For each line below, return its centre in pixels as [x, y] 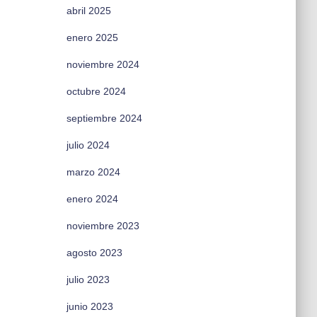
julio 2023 [88, 279]
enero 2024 [92, 199]
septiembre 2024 [104, 118]
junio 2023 [90, 306]
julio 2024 [88, 145]
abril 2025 [88, 11]
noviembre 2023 [103, 226]
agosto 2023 [94, 253]
